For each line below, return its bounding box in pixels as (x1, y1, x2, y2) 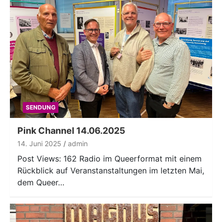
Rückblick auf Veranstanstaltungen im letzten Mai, (17, 165, 204, 175)
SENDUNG (25, 103, 55, 111)
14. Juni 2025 (17, 139, 61, 148)
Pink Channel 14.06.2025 (17, 125, 125, 136)
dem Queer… (17, 177, 64, 187)
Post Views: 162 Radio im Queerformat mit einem (17, 153, 202, 164)
